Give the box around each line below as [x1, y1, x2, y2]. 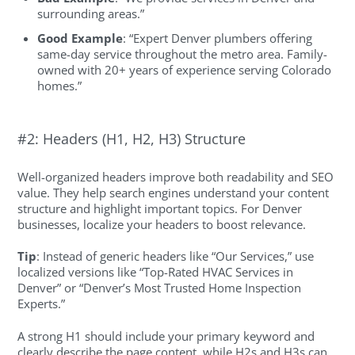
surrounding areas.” [37, 6, 145, 22]
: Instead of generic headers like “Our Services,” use [36, 248, 315, 265]
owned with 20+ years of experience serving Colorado [37, 61, 332, 78]
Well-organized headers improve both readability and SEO [17, 168, 334, 185]
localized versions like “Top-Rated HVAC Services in [17, 264, 294, 281]
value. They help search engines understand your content [17, 184, 330, 200]
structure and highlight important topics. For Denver [17, 200, 303, 216]
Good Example [37, 29, 124, 46]
